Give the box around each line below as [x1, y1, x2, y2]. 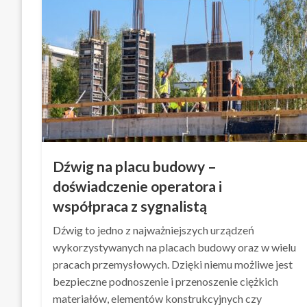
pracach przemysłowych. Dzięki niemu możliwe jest [53, 258, 293, 271]
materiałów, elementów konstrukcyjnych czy [53, 292, 262, 305]
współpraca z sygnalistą [53, 197, 208, 214]
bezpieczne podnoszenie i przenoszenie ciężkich [53, 275, 279, 288]
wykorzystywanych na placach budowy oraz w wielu [53, 241, 297, 254]
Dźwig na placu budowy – [53, 158, 217, 175]
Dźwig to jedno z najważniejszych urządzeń [53, 223, 255, 236]
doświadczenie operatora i [53, 177, 223, 195]
